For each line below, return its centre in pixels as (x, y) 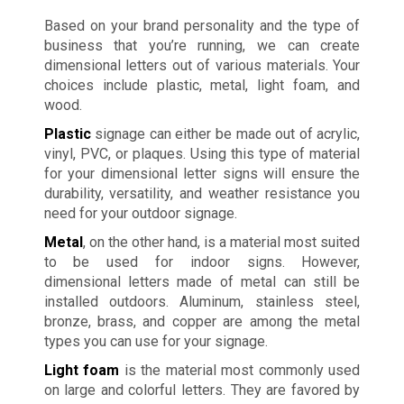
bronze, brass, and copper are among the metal (202, 321)
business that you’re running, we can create (202, 45)
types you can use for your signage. (156, 341)
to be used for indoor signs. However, (202, 262)
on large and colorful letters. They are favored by (202, 390)
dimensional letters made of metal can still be (202, 281)
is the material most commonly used (240, 370)
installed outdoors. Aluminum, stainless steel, (202, 301)
